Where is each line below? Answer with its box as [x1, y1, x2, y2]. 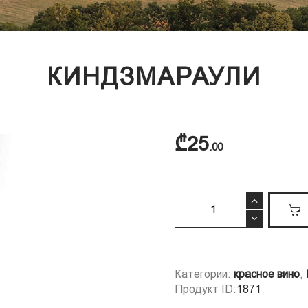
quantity [175, 212, 214, 225]
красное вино [234, 267, 300, 280]
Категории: [175, 267, 234, 280]
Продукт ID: [175, 283, 236, 295]
